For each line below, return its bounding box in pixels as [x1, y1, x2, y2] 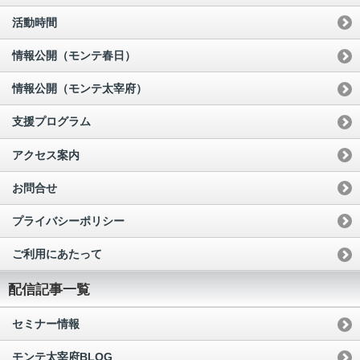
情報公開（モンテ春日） [12, 49, 136, 63]
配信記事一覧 [8, 281, 90, 298]
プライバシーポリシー [12, 214, 125, 227]
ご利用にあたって [12, 247, 102, 261]
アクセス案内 [12, 148, 80, 162]
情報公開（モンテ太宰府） [12, 82, 147, 96]
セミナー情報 [12, 317, 80, 331]
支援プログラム [12, 115, 91, 129]
